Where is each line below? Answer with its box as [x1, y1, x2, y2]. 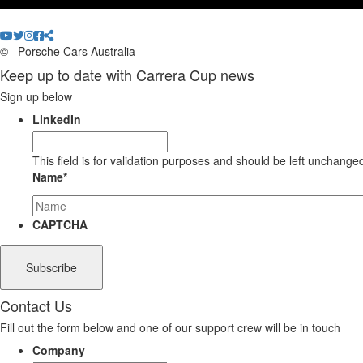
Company [32, 342, 85, 359]
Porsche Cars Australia [15, 43, 135, 60]
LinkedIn [32, 111, 81, 128]
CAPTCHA [32, 216, 88, 233]
